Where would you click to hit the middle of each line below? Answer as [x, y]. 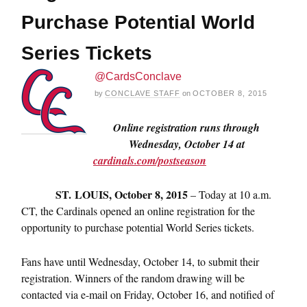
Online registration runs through [186, 127]
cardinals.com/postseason [150, 160]
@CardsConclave [138, 76]
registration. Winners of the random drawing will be [133, 278]
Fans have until [55, 261]
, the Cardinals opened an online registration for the [145, 211]
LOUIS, [95, 194]
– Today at [215, 194]
